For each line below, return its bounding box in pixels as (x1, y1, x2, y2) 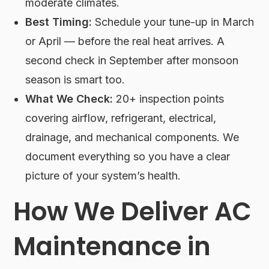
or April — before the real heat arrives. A (25, 35, 225, 48)
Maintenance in (13, 229, 211, 265)
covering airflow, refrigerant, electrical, (25, 112, 217, 125)
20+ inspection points (113, 92, 225, 106)
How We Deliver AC (13, 194, 252, 230)
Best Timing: (25, 16, 92, 29)
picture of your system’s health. (25, 169, 181, 183)
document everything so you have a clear (25, 150, 231, 163)
